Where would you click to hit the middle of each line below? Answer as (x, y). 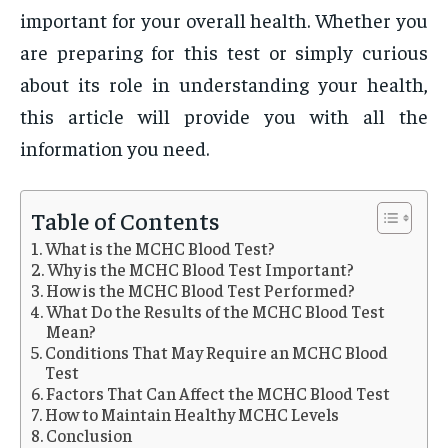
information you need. (114, 148)
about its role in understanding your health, (224, 84)
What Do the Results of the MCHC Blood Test (216, 311)
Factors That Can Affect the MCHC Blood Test (218, 393)
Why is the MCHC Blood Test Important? (201, 269)
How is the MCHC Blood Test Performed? (201, 290)
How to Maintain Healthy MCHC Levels (192, 414)
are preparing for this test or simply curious (224, 52)
